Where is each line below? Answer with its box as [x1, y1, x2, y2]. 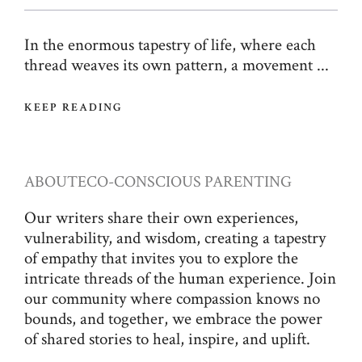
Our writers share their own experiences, [24, 207, 298, 229]
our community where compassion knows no [24, 288, 320, 310]
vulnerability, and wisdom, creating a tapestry [24, 227, 326, 250]
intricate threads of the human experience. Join [24, 267, 336, 290]
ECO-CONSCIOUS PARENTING [78, 171, 292, 193]
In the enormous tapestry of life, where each [24, 34, 316, 57]
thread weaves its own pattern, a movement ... [24, 54, 329, 77]
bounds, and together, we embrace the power [24, 308, 322, 330]
